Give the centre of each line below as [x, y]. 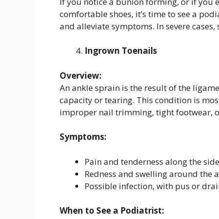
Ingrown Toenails [121, 51]
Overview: [81, 75]
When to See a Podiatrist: [112, 211]
